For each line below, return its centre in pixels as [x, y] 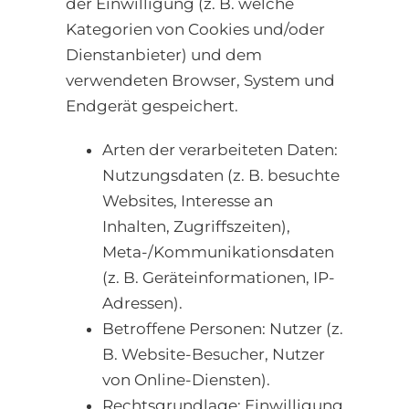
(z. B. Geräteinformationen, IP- [219, 278]
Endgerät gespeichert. [152, 106]
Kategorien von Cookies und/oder [195, 30]
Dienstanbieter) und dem [164, 55]
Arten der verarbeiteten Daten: [220, 150]
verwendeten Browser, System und [200, 81]
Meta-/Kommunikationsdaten [218, 252]
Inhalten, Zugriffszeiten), [196, 227]
